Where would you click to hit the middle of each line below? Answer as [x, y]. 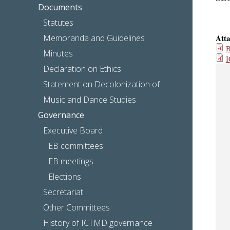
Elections [65, 176]
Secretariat [63, 192]
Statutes [59, 22]
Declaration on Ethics [82, 69]
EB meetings [71, 161]
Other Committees [77, 207]
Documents [60, 7]
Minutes [58, 53]
